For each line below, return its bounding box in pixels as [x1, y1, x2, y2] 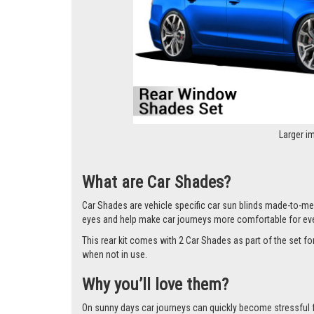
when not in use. [82, 249, 147, 261]
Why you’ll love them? [82, 275, 228, 295]
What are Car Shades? [82, 172, 231, 193]
